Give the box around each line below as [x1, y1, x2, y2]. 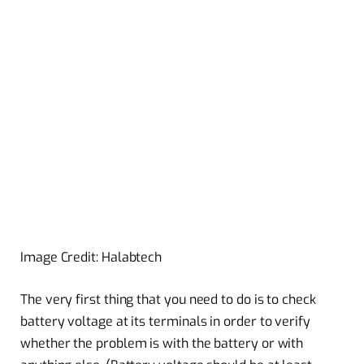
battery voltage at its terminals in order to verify [20, 312, 310, 330]
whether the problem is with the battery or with [20, 334, 304, 352]
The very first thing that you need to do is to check [20, 290, 316, 308]
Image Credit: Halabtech [20, 249, 162, 266]
